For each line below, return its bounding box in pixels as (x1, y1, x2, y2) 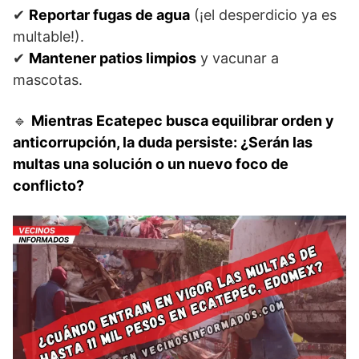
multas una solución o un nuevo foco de (13, 155, 288, 173)
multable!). (13, 28, 84, 46)
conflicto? (13, 177, 84, 195)
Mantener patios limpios (29, 50, 196, 67)
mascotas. (13, 71, 83, 89)
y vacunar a (196, 50, 279, 67)
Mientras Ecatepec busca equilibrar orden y (31, 112, 334, 130)
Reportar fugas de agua (29, 6, 190, 24)
